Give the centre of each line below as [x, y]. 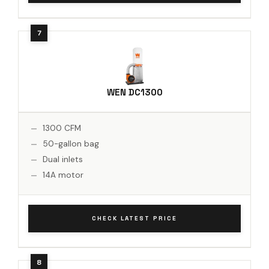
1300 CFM [62, 128]
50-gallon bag [71, 144]
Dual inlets [63, 159]
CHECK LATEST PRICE [134, 218]
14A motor [63, 175]
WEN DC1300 [134, 92]
